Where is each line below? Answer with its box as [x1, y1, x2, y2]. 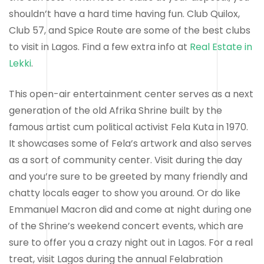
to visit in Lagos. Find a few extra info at [9, 39, 190, 54]
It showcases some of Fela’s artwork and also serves [9, 136, 252, 150]
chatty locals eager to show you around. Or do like [9, 186, 240, 200]
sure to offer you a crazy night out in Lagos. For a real [9, 235, 253, 249]
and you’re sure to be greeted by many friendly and [9, 169, 247, 183]
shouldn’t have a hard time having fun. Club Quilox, [9, 6, 240, 21]
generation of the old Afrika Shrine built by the [9, 103, 222, 117]
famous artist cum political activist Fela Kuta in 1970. [9, 120, 248, 134]
